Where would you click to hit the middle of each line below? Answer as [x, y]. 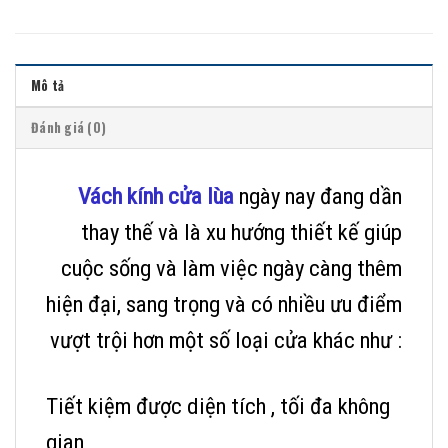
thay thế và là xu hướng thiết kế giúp [241, 233]
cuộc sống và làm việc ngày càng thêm [231, 269]
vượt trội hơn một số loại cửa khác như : [226, 341]
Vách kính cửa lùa [156, 197]
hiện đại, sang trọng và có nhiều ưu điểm [224, 305]
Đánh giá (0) [69, 128]
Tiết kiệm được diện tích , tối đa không [218, 406]
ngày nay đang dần [318, 197]
